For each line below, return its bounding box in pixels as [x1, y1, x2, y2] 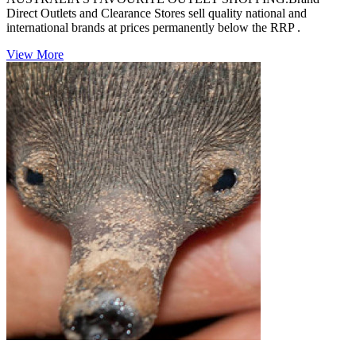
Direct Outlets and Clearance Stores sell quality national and [6, 6, 307, 21]
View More [6, 48, 64, 62]
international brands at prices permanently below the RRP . [6, 21, 300, 35]
